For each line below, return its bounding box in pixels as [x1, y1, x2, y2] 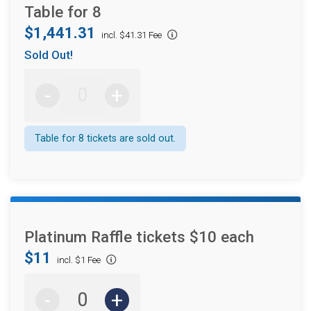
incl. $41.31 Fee [99, 29, 164, 40]
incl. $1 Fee [55, 255, 103, 266]
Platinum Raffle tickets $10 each [24, 228, 254, 246]
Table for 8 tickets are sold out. [35, 133, 176, 145]
